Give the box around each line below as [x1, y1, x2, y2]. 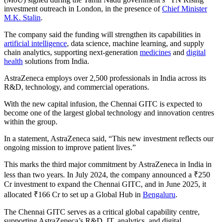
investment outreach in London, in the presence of [4, 4, 162, 13]
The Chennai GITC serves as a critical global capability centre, [4, 207, 200, 216]
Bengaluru [143, 190, 175, 199]
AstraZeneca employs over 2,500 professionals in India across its [4, 73, 206, 82]
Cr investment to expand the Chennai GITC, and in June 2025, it [4, 179, 206, 188]
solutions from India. [23, 56, 89, 65]
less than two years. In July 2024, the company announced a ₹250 [4, 170, 210, 179]
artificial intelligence [4, 39, 67, 48]
